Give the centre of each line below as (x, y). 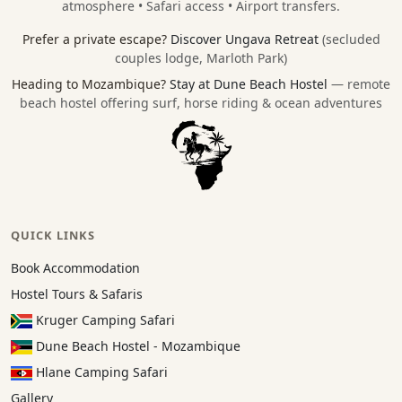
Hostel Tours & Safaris (77, 293)
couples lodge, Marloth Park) (201, 57)
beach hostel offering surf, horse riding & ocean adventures (201, 102)
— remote (361, 83)
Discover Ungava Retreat (246, 39)
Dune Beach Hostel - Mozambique (136, 345)
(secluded (351, 39)
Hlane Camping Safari (100, 371)
